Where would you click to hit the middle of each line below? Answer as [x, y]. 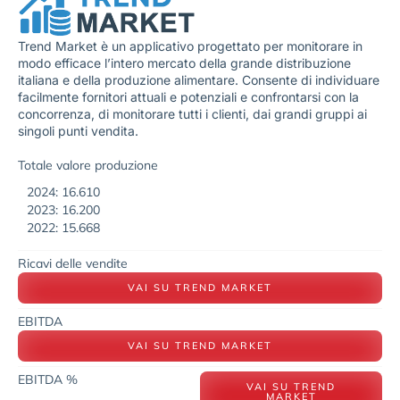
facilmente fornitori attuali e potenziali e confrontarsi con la [188, 97]
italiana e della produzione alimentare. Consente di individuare [199, 80]
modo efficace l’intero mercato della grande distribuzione [184, 63]
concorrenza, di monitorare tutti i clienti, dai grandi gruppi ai [192, 114]
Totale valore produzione [88, 165]
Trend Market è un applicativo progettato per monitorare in [190, 46]
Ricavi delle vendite [73, 263]
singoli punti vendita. [80, 131]
